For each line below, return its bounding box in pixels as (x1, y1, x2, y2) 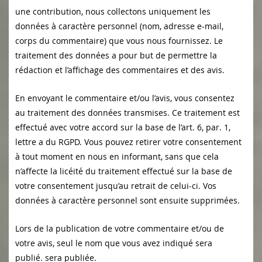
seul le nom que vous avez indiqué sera (57, 237, 212, 249)
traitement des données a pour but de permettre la (15, 50, 217, 61)
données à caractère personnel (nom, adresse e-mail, (15, 20, 223, 32)
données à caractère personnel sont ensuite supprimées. (15, 195, 240, 206)
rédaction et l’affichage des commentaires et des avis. (15, 64, 225, 76)
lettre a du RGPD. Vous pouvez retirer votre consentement (15, 136, 242, 148)
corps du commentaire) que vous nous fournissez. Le (15, 35, 223, 47)
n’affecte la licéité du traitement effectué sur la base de (15, 166, 232, 177)
